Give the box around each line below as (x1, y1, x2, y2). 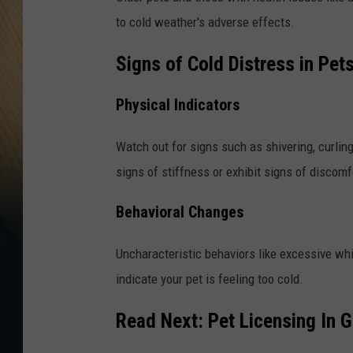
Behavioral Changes (116, 203, 243, 221)
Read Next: (116, 308, 208, 333)
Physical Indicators (116, 96, 240, 115)
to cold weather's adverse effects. (116, 13, 295, 30)
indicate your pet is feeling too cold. (116, 270, 303, 287)
